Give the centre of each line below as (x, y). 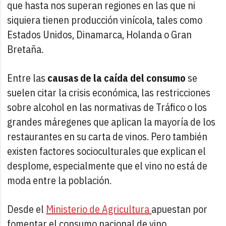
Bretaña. (25, 49)
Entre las (27, 78)
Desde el (27, 209)
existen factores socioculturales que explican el (107, 151)
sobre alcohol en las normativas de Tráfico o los (107, 107)
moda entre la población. (60, 180)
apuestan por (180, 209)
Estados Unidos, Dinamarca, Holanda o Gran (100, 34)
